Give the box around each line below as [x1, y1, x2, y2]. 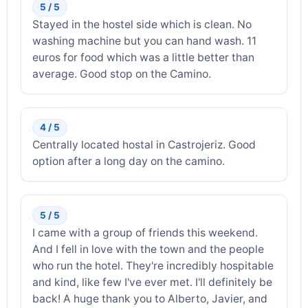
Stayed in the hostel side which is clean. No [32, 17, 252, 31]
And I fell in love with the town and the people [32, 242, 265, 256]
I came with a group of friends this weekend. [32, 225, 258, 239]
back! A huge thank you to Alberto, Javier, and [32, 291, 268, 305]
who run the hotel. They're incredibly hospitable [32, 258, 274, 272]
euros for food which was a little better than [32, 50, 255, 64]
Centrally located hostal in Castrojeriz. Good [32, 138, 256, 152]
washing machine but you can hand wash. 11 [32, 34, 257, 47]
